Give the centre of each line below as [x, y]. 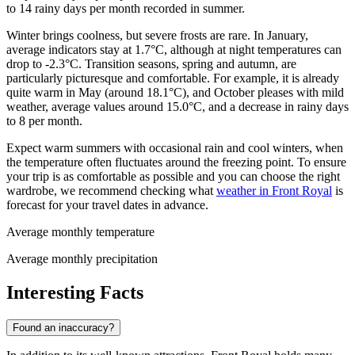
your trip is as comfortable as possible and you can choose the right [173, 176]
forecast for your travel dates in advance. [107, 204]
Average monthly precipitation [82, 258]
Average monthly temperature [80, 231]
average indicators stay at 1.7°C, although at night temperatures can [174, 49]
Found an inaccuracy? [63, 327]
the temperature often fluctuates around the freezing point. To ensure [176, 162]
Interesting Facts [75, 292]
